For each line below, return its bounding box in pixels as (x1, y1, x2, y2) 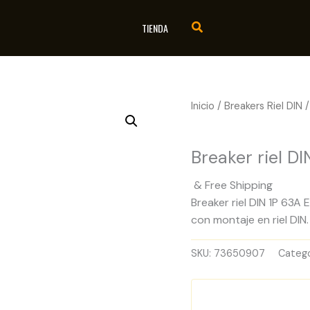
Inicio (191, 99, 215, 113)
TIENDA (142, 20, 168, 35)
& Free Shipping (194, 178, 273, 193)
